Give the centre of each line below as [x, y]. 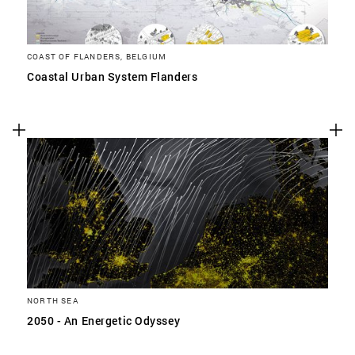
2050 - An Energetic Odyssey [104, 321]
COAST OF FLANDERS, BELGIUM [97, 56]
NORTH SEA [53, 300]
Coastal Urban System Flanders [113, 76]
